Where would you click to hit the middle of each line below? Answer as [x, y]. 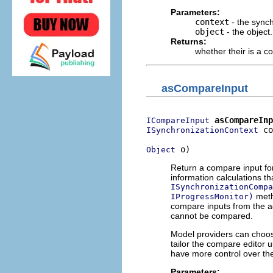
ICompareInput [178, 120]
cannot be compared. [212, 215]
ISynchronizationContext [202, 130]
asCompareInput [205, 88]
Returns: [189, 41]
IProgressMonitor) [212, 196]
